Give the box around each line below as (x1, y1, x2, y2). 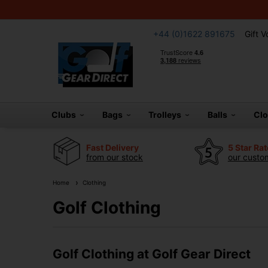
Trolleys (148, 109, 185, 120)
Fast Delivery (86, 142, 139, 153)
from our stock (86, 151, 143, 162)
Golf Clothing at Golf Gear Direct (53, 246, 251, 262)
